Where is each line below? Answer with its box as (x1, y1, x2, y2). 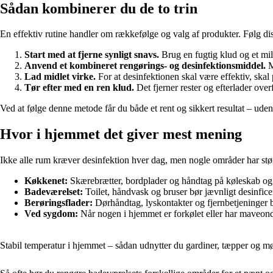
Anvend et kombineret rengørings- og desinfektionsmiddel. (24, 60, 266, 71)
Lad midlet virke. (24, 71, 96, 82)
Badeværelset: (24, 186, 83, 197)
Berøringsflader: (24, 197, 93, 208)
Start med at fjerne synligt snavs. (24, 49, 159, 60)
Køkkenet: (24, 175, 68, 186)
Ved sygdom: (24, 208, 78, 219)
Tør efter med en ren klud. (24, 82, 134, 93)
